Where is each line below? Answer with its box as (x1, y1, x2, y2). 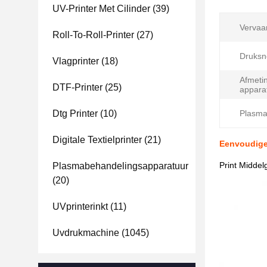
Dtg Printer (52, 108, 98, 119)
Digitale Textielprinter (52, 135, 142, 145)
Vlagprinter (52, 56, 99, 66)
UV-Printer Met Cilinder (52, 4, 150, 14)
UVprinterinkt (52, 201, 108, 212)
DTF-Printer (52, 82, 103, 92)
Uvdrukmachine (52, 228, 119, 238)
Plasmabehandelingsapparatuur (52, 161, 188, 171)
